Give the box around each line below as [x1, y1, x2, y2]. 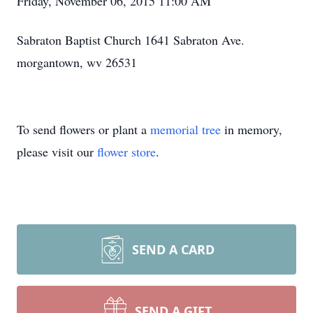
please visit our [17, 143, 97, 160]
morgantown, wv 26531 [17, 54, 137, 71]
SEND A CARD [132, 241, 214, 258]
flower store [97, 143, 156, 160]
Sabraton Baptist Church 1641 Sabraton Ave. [17, 31, 245, 48]
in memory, [221, 121, 282, 138]
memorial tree [150, 121, 221, 138]
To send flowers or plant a [17, 121, 150, 138]
